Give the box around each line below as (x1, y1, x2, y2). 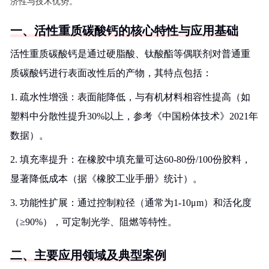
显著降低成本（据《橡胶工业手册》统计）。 (10, 174, 202, 184)
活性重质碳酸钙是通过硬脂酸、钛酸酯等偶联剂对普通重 (10, 49, 250, 59)
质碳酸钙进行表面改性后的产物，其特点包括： (10, 68, 212, 78)
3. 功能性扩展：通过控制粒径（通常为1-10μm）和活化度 (10, 198, 252, 208)
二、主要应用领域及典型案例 (10, 249, 166, 262)
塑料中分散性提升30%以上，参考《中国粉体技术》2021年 (10, 111, 258, 121)
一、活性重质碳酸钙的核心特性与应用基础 (10, 24, 238, 37)
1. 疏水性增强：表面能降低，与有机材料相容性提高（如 (10, 92, 250, 102)
